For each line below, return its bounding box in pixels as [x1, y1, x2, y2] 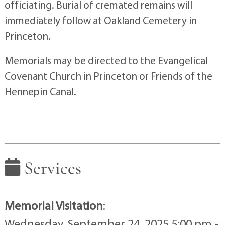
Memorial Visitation [4, 198, 103, 213]
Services [20, 157, 81, 179]
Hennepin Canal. [4, 84, 76, 98]
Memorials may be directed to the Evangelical [4, 53, 208, 67]
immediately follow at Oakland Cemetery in [4, 13, 197, 27]
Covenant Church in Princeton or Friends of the [4, 69, 212, 82]
